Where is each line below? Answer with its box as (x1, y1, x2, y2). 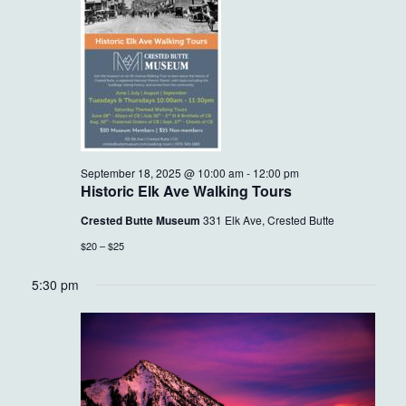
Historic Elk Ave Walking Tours (80, 180, 292, 201)
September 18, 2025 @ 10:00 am (80, 165, 244, 180)
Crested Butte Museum (80, 212, 203, 228)
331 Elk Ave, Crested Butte (202, 212, 334, 227)
